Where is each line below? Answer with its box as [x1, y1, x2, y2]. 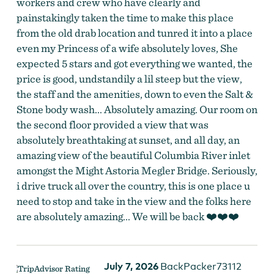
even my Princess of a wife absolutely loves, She [16, 41, 238, 54]
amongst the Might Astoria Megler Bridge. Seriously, [16, 163, 257, 177]
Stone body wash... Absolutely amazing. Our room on [16, 102, 257, 116]
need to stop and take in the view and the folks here [16, 194, 251, 207]
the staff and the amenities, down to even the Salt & [16, 87, 253, 100]
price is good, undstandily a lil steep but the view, [16, 72, 242, 85]
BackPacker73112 [160, 260, 242, 272]
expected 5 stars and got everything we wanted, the [16, 56, 253, 70]
